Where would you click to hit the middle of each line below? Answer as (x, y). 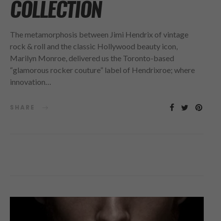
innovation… (31, 82)
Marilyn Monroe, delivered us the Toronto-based (92, 58)
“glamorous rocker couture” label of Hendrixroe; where (102, 70)
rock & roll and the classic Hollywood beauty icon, (94, 46)
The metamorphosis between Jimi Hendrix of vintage (99, 34)
